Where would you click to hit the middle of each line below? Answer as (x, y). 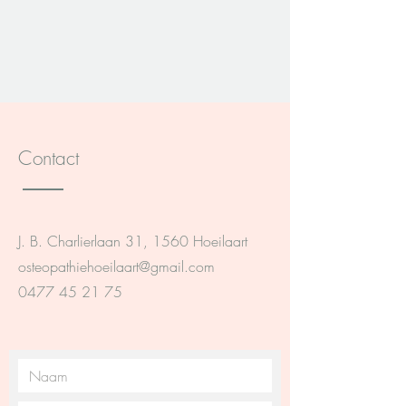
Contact (48, 158)
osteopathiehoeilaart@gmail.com (116, 266)
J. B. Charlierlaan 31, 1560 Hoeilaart (133, 241)
